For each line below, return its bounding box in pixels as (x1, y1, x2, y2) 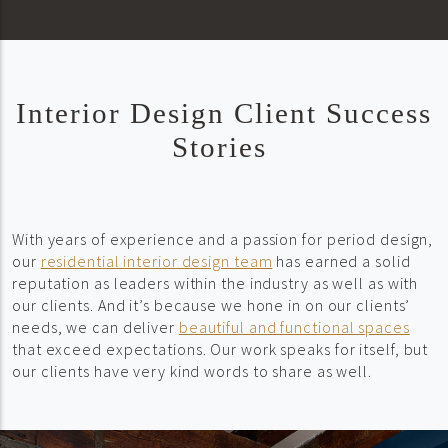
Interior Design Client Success (16, 97, 432, 130)
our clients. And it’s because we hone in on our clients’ (12, 295, 411, 316)
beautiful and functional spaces (178, 317, 410, 338)
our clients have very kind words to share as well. (12, 361, 372, 382)
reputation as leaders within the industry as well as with (12, 273, 419, 294)
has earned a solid (272, 251, 411, 272)
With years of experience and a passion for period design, (12, 229, 434, 250)
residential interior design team (40, 251, 273, 272)
